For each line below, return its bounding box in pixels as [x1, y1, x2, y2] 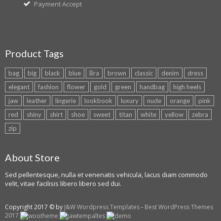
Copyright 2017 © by [5, 203, 64, 211]
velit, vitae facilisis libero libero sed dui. [5, 179, 121, 188]
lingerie [55, 97, 76, 105]
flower [67, 83, 85, 91]
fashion [38, 83, 59, 91]
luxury [121, 97, 139, 105]
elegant [8, 83, 30, 91]
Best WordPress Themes [145, 203, 213, 211]
